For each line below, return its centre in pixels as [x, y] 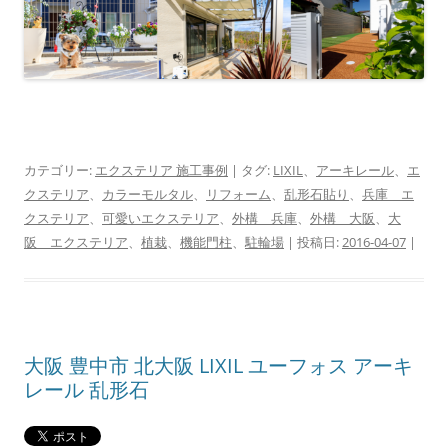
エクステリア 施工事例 [161, 170]
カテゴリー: [59, 170]
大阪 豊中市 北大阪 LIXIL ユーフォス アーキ [218, 366]
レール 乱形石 [86, 390]
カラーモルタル [147, 194]
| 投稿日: [313, 242]
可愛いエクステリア [160, 218]
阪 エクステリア [76, 242]
